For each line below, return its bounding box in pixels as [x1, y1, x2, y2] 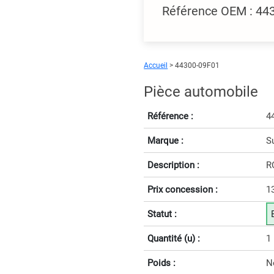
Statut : [147, 208, 177, 220]
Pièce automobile [144, 83, 259, 100]
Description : [147, 159, 200, 171]
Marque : [147, 135, 184, 146]
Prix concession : [147, 183, 218, 195]
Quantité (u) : [147, 232, 201, 244]
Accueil [144, 61, 168, 70]
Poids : [147, 257, 176, 268]
